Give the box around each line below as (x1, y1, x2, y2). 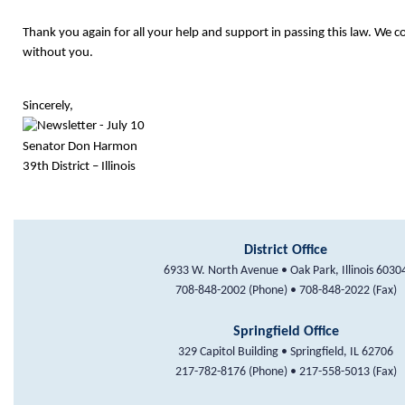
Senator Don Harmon (23, 139, 137, 154)
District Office (244, 243, 327, 259)
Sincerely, (23, 99, 73, 114)
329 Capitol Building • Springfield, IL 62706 (178, 345, 393, 360)
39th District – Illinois (23, 159, 136, 174)
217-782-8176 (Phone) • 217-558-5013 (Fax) (174, 365, 397, 380)
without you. (23, 46, 93, 61)
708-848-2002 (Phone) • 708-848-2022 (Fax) (174, 284, 397, 298)
